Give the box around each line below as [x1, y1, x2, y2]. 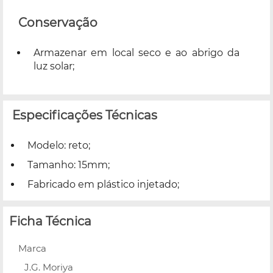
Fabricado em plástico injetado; [27, 178, 179, 190]
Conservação [18, 15, 97, 30]
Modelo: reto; [27, 139, 90, 151]
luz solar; [34, 60, 74, 72]
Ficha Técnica [9, 213, 91, 229]
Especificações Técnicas [12, 107, 157, 122]
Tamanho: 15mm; [27, 158, 110, 171]
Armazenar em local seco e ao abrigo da [34, 46, 239, 58]
